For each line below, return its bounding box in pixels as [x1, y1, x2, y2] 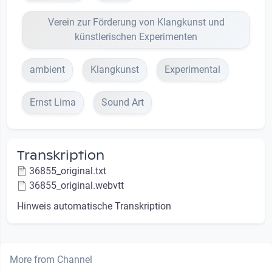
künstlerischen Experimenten [75, 30, 197, 42]
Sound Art [101, 96, 144, 108]
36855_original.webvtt [29, 179, 124, 191]
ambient [30, 63, 65, 75]
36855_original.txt [29, 165, 106, 177]
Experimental [165, 63, 220, 75]
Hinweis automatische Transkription [17, 200, 171, 212]
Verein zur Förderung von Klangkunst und [47, 16, 225, 28]
